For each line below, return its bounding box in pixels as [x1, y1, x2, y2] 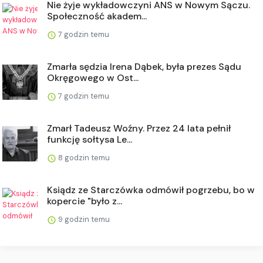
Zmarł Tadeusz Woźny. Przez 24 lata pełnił [47, 122, 231, 134]
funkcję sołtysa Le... [47, 133, 132, 146]
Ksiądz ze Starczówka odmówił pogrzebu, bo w [47, 183, 255, 196]
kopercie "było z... [47, 194, 122, 207]
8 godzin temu [56, 152, 110, 163]
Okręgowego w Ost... [47, 71, 139, 84]
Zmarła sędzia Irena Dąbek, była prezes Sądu [47, 60, 241, 73]
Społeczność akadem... [47, 9, 147, 22]
